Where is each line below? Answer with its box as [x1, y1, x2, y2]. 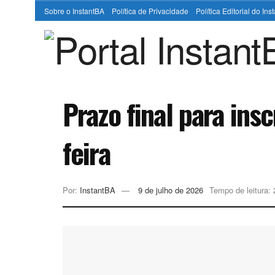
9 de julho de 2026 [138, 184, 203, 196]
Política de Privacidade [112, 6, 188, 16]
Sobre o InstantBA [44, 6, 104, 16]
